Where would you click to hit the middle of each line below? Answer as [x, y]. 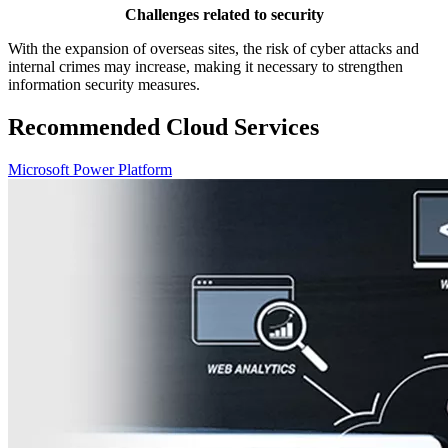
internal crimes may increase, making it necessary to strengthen [205, 66]
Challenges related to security [224, 14]
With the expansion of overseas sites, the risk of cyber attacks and [213, 48]
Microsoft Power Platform [90, 169]
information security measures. [104, 84]
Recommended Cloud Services [163, 126]
